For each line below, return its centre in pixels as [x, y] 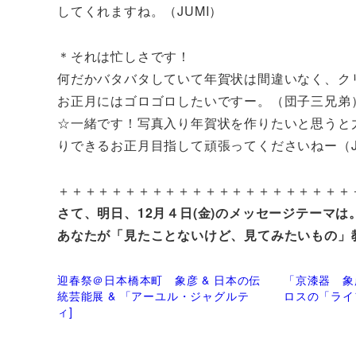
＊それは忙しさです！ [124, 56]
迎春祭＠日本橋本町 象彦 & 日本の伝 [159, 280]
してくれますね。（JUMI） [140, 11]
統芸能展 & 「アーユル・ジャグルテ [153, 296]
